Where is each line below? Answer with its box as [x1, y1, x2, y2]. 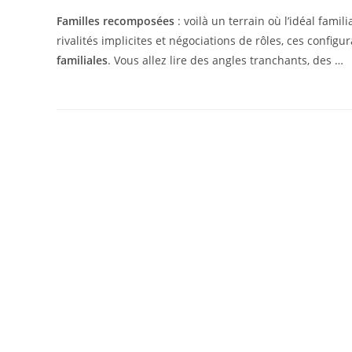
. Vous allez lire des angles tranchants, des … [108, 52, 343, 68]
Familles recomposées [57, 13, 174, 28]
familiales [57, 52, 108, 68]
